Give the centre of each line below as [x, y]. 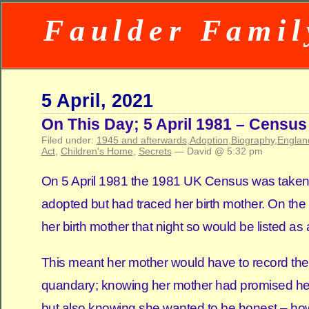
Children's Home [97, 151]
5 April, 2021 [97, 101]
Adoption [209, 140]
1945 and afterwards [141, 140]
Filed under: [69, 140]
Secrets [155, 151]
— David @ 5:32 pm [217, 151]
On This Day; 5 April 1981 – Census [174, 124]
